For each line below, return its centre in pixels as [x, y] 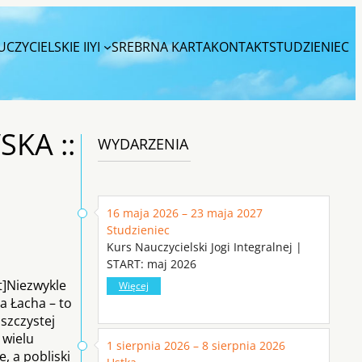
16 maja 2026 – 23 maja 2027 [185, 213]
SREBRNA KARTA [161, 47]
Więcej [134, 285]
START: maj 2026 [152, 263]
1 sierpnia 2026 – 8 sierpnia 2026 [196, 345]
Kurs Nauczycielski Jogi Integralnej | [204, 246]
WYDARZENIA [143, 143]
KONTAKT [240, 47]
